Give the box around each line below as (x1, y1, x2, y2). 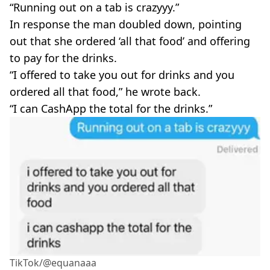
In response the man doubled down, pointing (10, 17, 242, 32)
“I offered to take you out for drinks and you (10, 67, 234, 83)
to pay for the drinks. (10, 51, 117, 66)
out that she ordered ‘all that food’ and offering (10, 34, 250, 49)
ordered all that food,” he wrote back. (10, 84, 201, 99)
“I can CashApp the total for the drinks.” (10, 101, 212, 116)
